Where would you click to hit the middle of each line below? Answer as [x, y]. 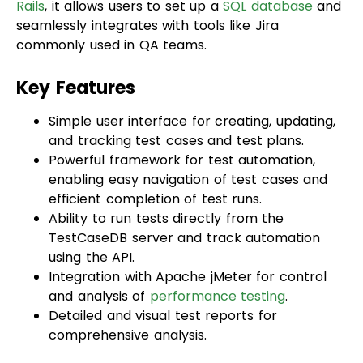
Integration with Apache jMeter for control [188, 233]
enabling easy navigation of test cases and [188, 136]
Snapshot [60, 335]
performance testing [217, 253]
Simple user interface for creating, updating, [192, 78]
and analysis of [99, 253]
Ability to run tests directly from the [166, 175]
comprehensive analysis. [128, 292]
